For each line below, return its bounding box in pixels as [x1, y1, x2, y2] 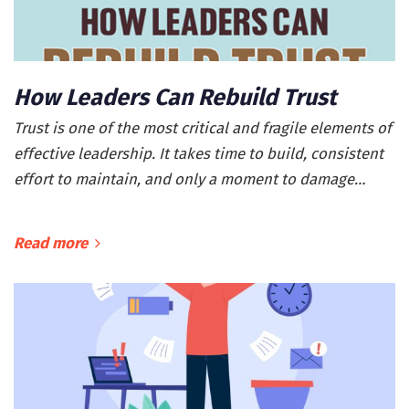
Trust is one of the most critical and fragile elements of [14, 119, 392, 138]
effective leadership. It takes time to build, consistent [14, 144, 383, 163]
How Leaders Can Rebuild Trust [14, 84, 337, 112]
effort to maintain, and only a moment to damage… [14, 170, 365, 189]
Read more [14, 234, 88, 252]
